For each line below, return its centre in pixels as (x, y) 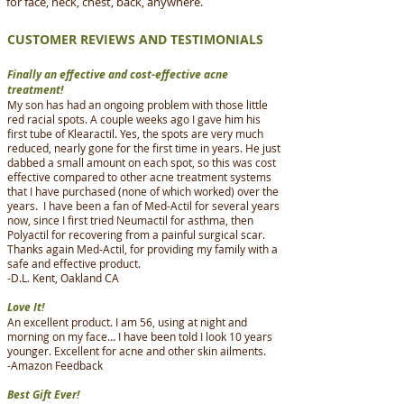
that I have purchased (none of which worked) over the (143, 191)
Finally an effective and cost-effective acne (118, 74)
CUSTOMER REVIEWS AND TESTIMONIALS (135, 39)
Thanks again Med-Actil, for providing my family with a (142, 248)
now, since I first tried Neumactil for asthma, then (130, 220)
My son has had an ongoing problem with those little (138, 104)
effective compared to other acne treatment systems (139, 176)
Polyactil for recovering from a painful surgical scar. (136, 234)
